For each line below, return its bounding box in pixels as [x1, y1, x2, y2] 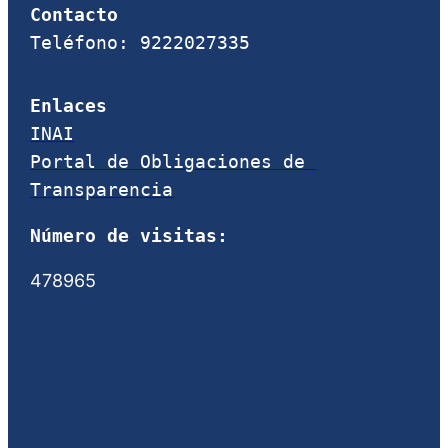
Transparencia [30, 180, 174, 201]
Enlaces [30, 96, 108, 117]
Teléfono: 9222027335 [30, 33, 251, 54]
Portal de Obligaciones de [30, 152, 306, 173]
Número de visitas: [30, 225, 229, 246]
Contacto [30, 5, 119, 26]
